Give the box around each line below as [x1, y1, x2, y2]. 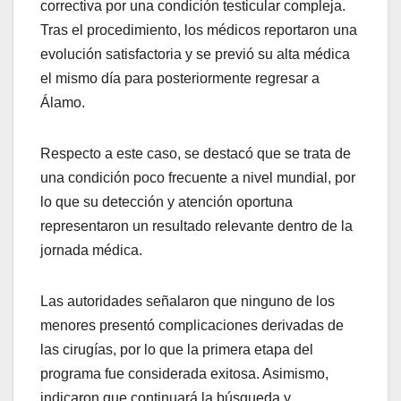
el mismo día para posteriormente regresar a [40, 71, 320, 87]
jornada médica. [40, 243, 142, 259]
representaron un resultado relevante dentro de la [40, 218, 353, 235]
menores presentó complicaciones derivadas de [40, 318, 344, 334]
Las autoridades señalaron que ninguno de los [40, 294, 335, 310]
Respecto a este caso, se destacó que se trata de [40, 146, 351, 162]
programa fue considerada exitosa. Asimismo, [40, 366, 328, 382]
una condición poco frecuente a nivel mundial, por [40, 170, 355, 186]
